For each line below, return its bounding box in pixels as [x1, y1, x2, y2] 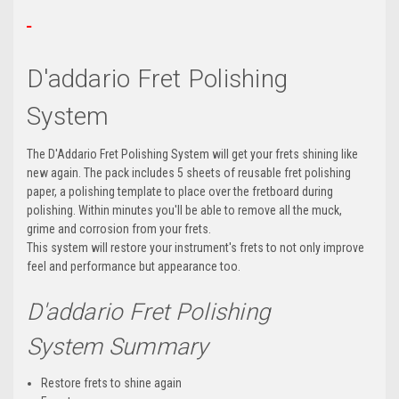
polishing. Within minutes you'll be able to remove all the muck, [27, 203, 342, 218]
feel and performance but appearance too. [27, 259, 240, 274]
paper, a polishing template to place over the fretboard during [27, 184, 333, 199]
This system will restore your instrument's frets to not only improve [27, 240, 364, 256]
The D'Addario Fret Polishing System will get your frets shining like [27, 147, 358, 162]
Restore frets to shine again [41, 376, 183, 391]
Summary [102, 333, 208, 361]
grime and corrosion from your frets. [27, 222, 214, 237]
